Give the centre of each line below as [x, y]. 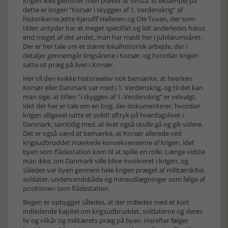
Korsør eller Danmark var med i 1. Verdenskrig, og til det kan [113, 88]
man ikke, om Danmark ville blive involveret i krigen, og [106, 161]
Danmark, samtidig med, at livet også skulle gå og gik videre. [113, 124]
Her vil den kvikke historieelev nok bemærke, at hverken [108, 78]
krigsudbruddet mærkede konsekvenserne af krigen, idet [109, 142]
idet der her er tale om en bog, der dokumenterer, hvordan [112, 106]
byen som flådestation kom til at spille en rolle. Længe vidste [114, 152]
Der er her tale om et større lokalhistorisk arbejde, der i [105, 46]
